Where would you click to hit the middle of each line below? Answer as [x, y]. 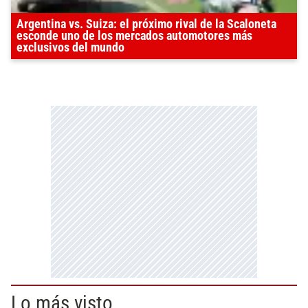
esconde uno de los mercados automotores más [134, 36]
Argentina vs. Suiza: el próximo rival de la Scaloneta [146, 24]
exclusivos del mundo [70, 48]
